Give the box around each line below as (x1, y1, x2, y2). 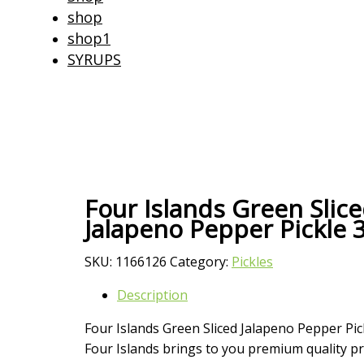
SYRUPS (67, 50, 121, 69)
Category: (170, 253, 232, 271)
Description (117, 286, 188, 305)
